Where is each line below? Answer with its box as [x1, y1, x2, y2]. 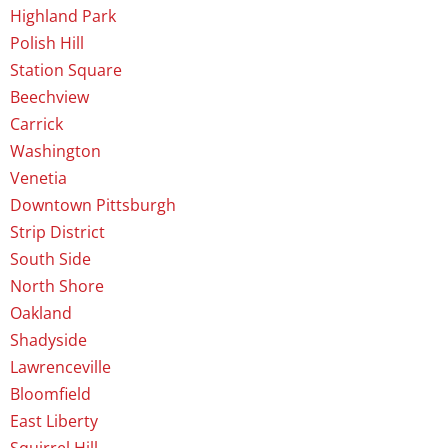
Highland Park [10, 5, 116, 28]
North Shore [10, 275, 104, 298]
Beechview [10, 86, 89, 109]
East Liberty [10, 410, 98, 433]
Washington [10, 140, 101, 163]
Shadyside [10, 329, 87, 352]
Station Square [10, 59, 122, 82]
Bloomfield [10, 383, 91, 406]
